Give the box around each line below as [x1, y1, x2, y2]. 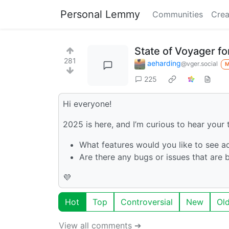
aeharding [147, 59, 181, 67]
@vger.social [181, 60, 218, 67]
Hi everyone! [63, 98, 111, 109]
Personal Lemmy [60, 8, 140, 20]
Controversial [121, 196, 173, 207]
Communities [152, 9, 203, 19]
